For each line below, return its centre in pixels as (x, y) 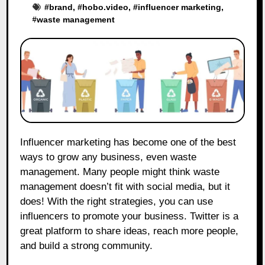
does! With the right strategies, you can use (117, 202)
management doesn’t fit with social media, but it (125, 187)
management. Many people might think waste (120, 172)
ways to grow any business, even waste (109, 157)
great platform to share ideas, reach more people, (130, 231)
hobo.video (106, 7)
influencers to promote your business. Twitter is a (130, 216)
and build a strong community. (87, 246)
